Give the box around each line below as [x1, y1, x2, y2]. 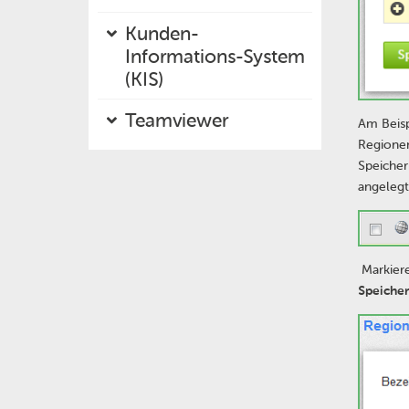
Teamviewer [125, 109, 228, 131]
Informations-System [125, 45, 305, 68]
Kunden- [125, 22, 199, 45]
